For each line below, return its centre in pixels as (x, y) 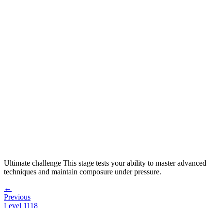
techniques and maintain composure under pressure (82, 171)
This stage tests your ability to (108, 163)
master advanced (181, 163)
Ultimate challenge (32, 163)
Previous (17, 197)
